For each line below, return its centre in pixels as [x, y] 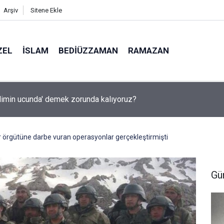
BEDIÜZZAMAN [88, 50]
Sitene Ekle [46, 10]
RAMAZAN [149, 50]
